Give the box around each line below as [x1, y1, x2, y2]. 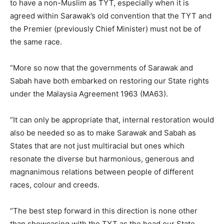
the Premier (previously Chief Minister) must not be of [10, 23, 201, 33]
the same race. [10, 36, 62, 46]
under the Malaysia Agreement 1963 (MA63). [10, 88, 168, 98]
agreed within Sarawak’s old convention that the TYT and [10, 10, 211, 20]
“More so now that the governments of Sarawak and [10, 62, 193, 72]
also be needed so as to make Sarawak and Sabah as [10, 127, 196, 137]
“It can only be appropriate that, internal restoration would [10, 114, 214, 124]
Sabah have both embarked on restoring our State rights [10, 75, 209, 85]
